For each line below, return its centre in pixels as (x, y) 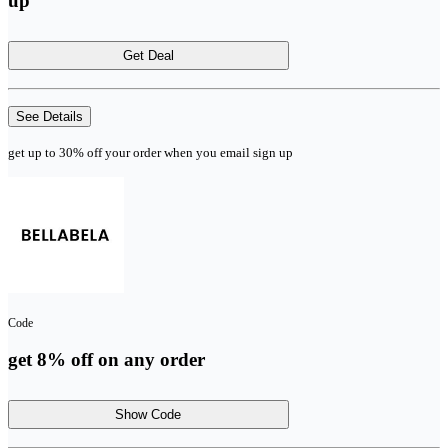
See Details (49, 116)
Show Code (148, 415)
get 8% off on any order (106, 360)
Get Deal (148, 55)
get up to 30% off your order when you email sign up (150, 152)
